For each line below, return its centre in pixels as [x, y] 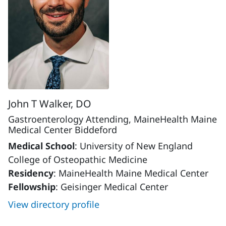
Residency [31, 173]
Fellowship [32, 186]
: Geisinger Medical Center [112, 186]
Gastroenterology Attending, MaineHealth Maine [112, 119]
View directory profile [54, 204]
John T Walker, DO [50, 103]
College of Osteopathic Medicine [78, 159]
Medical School [41, 146]
